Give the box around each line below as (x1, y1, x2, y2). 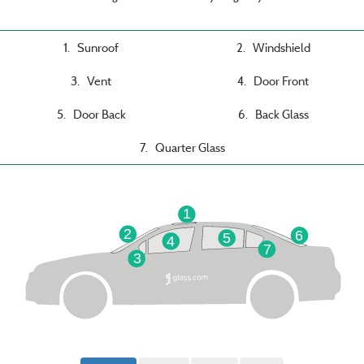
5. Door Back (56, 106, 126, 123)
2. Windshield (236, 40, 310, 56)
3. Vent (71, 73, 111, 89)
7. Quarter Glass (139, 140, 225, 156)
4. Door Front (237, 73, 309, 89)
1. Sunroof (63, 40, 119, 56)
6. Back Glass (237, 106, 309, 123)
